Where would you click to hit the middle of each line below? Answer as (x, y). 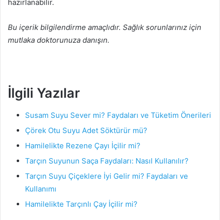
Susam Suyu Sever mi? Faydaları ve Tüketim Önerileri (118, 115)
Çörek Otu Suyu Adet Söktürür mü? (86, 130)
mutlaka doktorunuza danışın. (59, 40)
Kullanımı (41, 189)
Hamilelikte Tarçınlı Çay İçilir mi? (81, 204)
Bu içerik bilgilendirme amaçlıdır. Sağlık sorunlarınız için (105, 27)
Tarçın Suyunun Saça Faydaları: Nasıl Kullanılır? (107, 161)
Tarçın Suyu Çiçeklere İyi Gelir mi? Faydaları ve (107, 176)
